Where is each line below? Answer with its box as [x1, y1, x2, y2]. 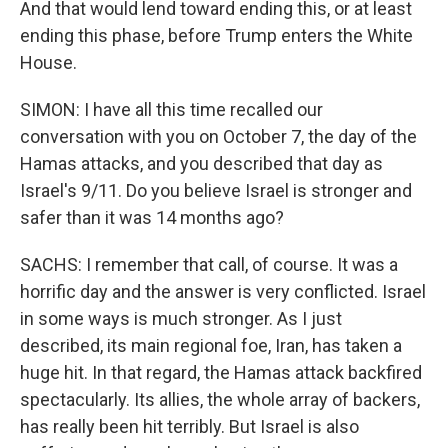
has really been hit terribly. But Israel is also [20, 416, 359, 437]
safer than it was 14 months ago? [20, 207, 284, 228]
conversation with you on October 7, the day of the [20, 126, 417, 147]
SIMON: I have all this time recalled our [20, 99, 323, 120]
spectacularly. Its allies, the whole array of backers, [20, 389, 420, 410]
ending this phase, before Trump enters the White [20, 25, 413, 46]
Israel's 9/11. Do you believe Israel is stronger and [20, 180, 412, 201]
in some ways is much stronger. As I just [20, 308, 342, 329]
